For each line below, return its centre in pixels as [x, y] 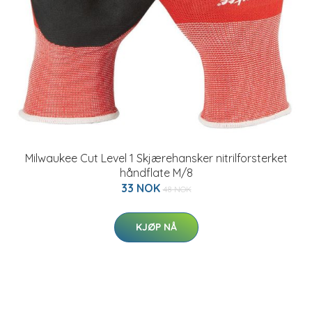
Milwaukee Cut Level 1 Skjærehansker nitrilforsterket [156, 158]
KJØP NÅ [156, 227]
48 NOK [177, 189]
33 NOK [142, 188]
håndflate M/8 [156, 173]
